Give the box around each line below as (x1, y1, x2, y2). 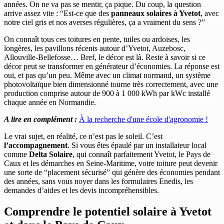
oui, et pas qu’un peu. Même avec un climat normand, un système (4, 71, 210, 80)
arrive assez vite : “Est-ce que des (4, 9, 111, 18)
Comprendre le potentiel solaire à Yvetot (4, 205, 211, 218)
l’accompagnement (4, 141, 67, 150)
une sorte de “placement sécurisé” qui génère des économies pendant (4, 168, 220, 177)
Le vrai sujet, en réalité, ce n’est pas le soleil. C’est (4, 132, 162, 141)
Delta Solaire (29, 150, 72, 159)
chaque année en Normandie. (4, 98, 96, 107)
